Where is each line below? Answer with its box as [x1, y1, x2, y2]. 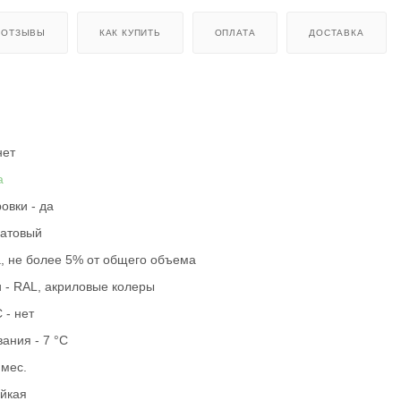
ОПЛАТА [214, 27, 256, 38]
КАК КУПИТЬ [98, 27, 161, 38]
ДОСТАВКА [309, 27, 364, 38]
